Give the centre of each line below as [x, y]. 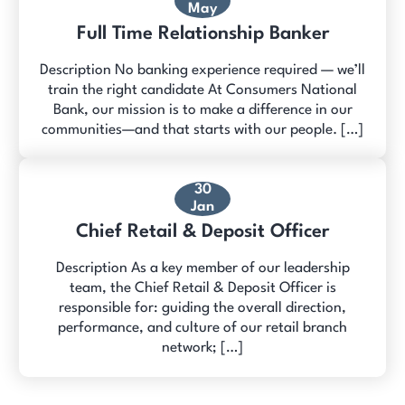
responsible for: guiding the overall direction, [202, 309]
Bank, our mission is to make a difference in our [202, 110]
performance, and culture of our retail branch [202, 329]
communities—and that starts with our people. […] [202, 130]
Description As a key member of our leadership [202, 269]
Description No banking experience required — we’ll [202, 70]
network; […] [202, 348]
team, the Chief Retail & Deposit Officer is [202, 289]
